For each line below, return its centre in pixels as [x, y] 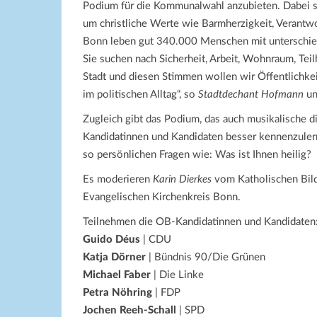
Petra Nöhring [117, 292]
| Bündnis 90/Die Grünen [206, 257]
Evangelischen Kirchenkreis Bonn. [162, 197]
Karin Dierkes [182, 179]
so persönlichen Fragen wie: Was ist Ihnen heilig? [197, 154]
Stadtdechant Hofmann [252, 94]
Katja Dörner [114, 257]
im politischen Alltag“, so [140, 94]
